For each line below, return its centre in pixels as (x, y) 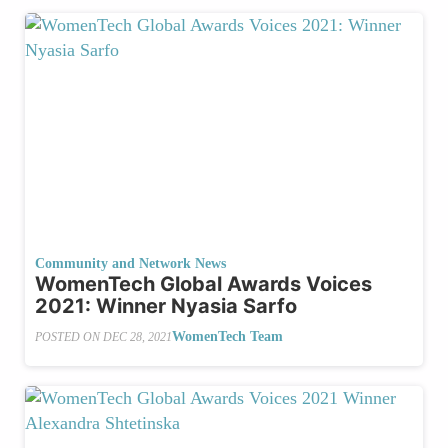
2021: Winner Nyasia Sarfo (166, 306)
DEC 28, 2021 (137, 336)
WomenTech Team (227, 337)
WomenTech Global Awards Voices (203, 284)
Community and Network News (130, 264)
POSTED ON (69, 336)
